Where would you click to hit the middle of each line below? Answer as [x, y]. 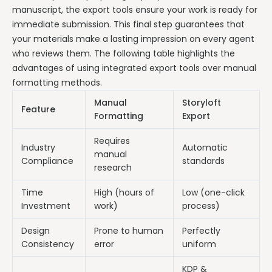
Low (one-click [213, 193]
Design [36, 231]
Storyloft [202, 103]
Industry [38, 148]
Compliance [47, 161]
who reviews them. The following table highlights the [124, 54]
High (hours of [124, 193]
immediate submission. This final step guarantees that [128, 25]
